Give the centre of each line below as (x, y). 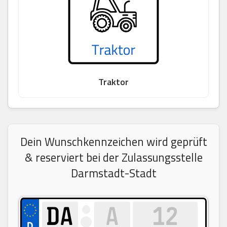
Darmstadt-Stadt (113, 173)
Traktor (113, 82)
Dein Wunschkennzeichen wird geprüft (113, 142)
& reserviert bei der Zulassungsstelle (113, 157)
